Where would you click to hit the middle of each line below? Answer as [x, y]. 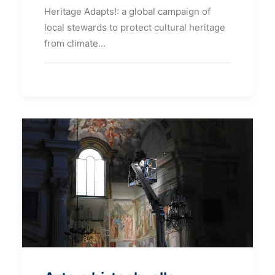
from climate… [75, 43]
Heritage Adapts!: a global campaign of [127, 11]
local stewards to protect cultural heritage [135, 27]
